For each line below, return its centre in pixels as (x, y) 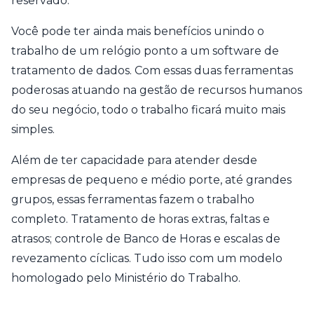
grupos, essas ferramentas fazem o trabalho (133, 200)
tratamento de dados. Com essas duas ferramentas (152, 71)
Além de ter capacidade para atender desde (134, 161)
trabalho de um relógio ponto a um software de (145, 51)
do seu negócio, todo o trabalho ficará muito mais (148, 110)
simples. (33, 130)
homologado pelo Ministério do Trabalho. (126, 278)
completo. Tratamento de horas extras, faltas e (141, 219)
